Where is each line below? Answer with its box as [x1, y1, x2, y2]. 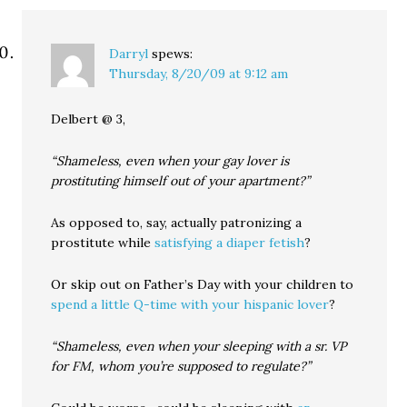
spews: [152, 45, 194, 62]
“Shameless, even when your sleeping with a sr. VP [51, 338, 347, 354]
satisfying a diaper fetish [154, 234, 305, 251]
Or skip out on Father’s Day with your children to [51, 276, 354, 293]
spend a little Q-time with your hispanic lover [51, 296, 330, 313]
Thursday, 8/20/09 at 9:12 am [109, 65, 289, 82]
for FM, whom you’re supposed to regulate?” [51, 358, 312, 374]
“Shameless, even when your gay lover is [51, 153, 290, 169]
